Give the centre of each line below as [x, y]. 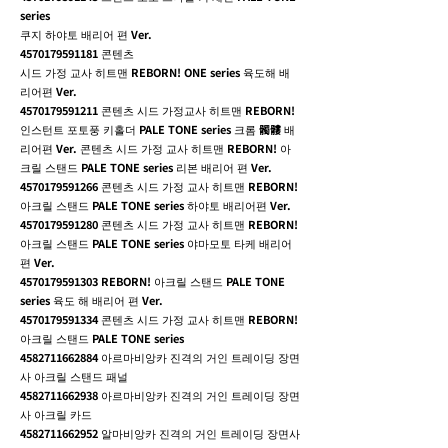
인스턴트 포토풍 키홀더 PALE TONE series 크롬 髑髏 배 [157, 129]
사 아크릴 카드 [56, 414]
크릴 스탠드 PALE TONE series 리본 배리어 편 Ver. [146, 167]
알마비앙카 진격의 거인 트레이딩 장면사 [199, 433]
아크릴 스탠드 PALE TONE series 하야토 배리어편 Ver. [155, 205]
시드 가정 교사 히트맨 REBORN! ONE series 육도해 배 [155, 72]
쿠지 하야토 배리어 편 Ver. [86, 34]
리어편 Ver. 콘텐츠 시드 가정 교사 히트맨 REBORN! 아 [155, 148]
